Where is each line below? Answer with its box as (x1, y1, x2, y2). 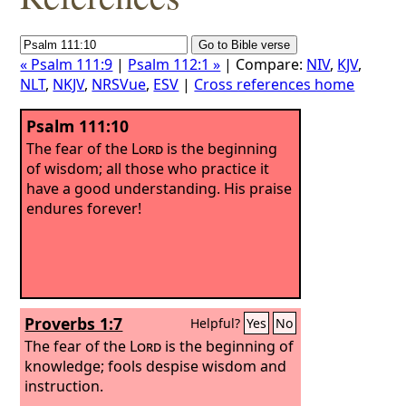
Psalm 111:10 (26, 115, 130, 137)
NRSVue (92, 74, 147, 94)
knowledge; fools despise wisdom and (24, 355, 287, 376)
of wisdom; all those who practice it (26, 158, 270, 179)
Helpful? (190, 314, 245, 332)
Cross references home (194, 74, 355, 94)
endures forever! (26, 198, 142, 218)
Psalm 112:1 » (128, 54, 221, 74)
